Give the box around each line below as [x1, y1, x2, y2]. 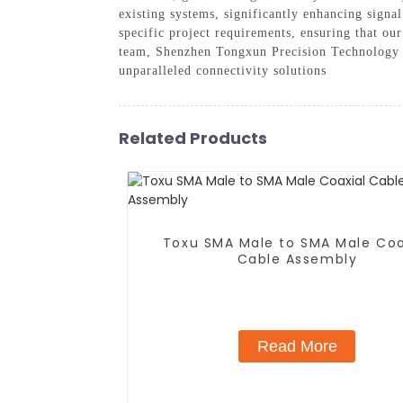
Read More [256, 336, 337, 355]
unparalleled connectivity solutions [119, 63, 327, 77]
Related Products [119, 126, 267, 149]
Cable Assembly [237, 249, 358, 268]
